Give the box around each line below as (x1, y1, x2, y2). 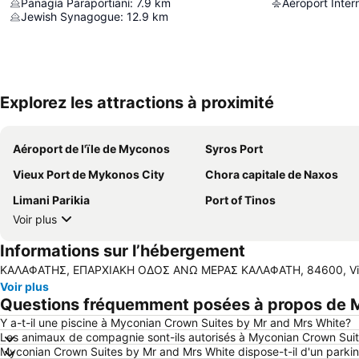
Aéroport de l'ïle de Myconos (13, 142, 170, 156)
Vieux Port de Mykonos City (13, 167, 164, 182)
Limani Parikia (13, 193, 90, 208)
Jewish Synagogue (21, 10, 120, 24)
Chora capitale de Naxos (205, 167, 338, 182)
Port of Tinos (205, 193, 276, 208)
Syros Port (205, 142, 263, 156)
